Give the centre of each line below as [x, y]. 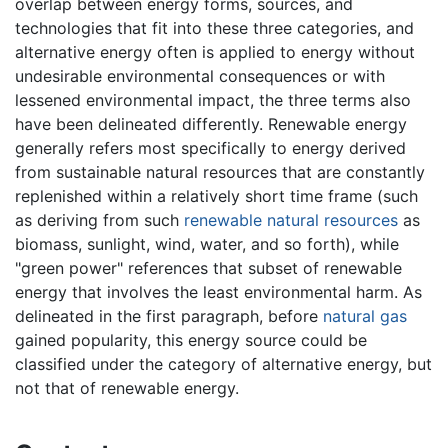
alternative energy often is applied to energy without [215, 51]
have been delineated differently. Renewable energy [211, 123]
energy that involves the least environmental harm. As [218, 291]
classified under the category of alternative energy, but [223, 363]
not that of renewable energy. [127, 387]
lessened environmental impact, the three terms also [213, 99]
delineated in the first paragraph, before [169, 315]
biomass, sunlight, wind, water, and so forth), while [207, 243]
